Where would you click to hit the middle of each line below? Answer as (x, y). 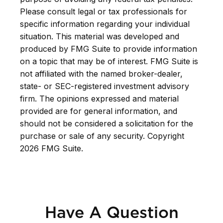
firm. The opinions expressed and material (99, 99)
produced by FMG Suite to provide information (109, 49)
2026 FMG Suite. (52, 149)
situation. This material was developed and (100, 37)
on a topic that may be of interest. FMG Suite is (109, 61)
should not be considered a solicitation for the (107, 124)
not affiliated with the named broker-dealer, (101, 74)
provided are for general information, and (99, 111)
